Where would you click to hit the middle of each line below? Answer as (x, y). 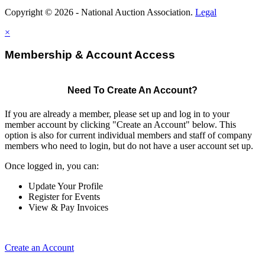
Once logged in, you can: (52, 166)
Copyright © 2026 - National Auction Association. (100, 12)
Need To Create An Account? (132, 91)
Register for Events (64, 196)
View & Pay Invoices (68, 207)
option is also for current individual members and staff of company (128, 135)
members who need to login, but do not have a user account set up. (129, 146)
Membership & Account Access (90, 55)
